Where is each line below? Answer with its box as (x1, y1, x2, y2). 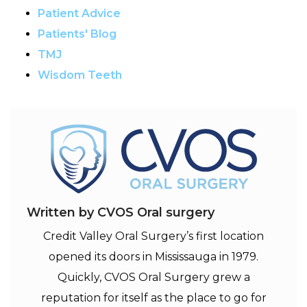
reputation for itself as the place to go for (40, 291, 267, 304)
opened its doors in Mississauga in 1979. (49, 249, 258, 263)
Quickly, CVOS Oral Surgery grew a (57, 270, 250, 284)
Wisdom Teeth (38, 68, 122, 82)
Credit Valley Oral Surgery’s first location (43, 229, 264, 243)
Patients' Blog (38, 27, 116, 40)
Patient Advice (38, 6, 121, 20)
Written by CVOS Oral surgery (27, 204, 214, 220)
